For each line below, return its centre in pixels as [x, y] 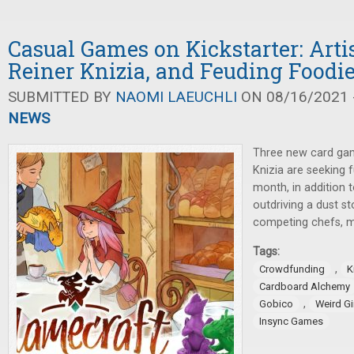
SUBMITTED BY [62, 97]
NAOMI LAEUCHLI [176, 97]
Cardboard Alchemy [305, 286]
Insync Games [291, 321]
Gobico [276, 304]
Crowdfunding [292, 269]
